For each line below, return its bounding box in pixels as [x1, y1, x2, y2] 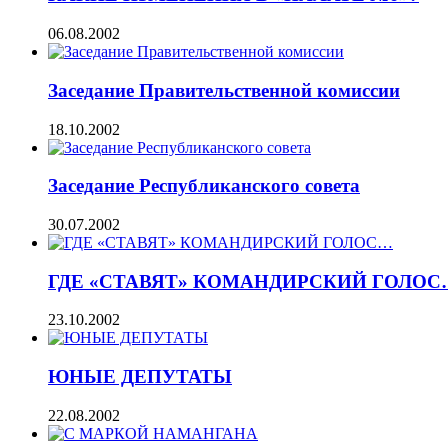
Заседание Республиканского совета [48, 175, 360, 197]
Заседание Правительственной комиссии [48, 79, 400, 101]
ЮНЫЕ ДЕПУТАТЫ [48, 366, 232, 388]
